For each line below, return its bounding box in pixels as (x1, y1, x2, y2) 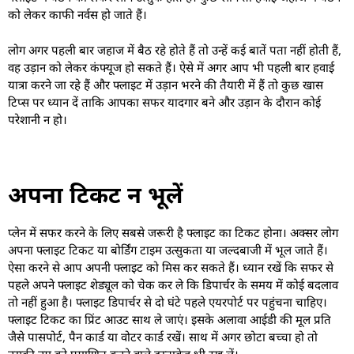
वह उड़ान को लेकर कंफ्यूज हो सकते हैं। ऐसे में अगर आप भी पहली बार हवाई (8, 58, 334, 75)
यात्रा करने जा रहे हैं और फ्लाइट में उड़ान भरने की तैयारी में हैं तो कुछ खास (8, 76, 323, 92)
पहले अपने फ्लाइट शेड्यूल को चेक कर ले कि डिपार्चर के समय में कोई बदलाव (8, 276, 338, 292)
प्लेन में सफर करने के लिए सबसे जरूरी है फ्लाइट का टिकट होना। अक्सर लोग (8, 224, 338, 240)
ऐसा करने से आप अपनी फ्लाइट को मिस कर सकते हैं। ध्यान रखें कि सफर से (8, 258, 333, 275)
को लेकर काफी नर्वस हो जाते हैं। (8, 6, 147, 23)
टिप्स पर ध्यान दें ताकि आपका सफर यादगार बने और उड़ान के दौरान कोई (8, 93, 321, 110)
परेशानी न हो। (8, 111, 67, 127)
